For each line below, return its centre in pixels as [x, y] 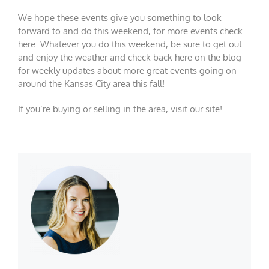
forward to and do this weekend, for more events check [130, 31]
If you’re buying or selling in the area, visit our [112, 109]
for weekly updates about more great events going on [127, 71]
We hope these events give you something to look [120, 18]
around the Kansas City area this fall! [91, 84]
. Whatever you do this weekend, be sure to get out [139, 44]
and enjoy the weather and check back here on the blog [130, 58]
